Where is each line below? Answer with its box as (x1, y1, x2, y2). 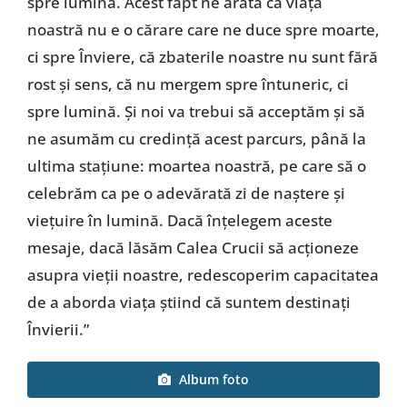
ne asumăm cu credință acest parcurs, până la (26, 127, 366, 149)
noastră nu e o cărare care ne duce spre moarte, (26, 18, 380, 40)
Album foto (179, 370, 250, 388)
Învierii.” (26, 318, 89, 340)
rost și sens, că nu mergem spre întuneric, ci (26, 73, 349, 94)
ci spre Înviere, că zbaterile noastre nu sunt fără (26, 45, 378, 67)
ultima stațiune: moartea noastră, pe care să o (26, 154, 366, 176)
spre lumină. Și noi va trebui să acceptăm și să (26, 100, 365, 122)
